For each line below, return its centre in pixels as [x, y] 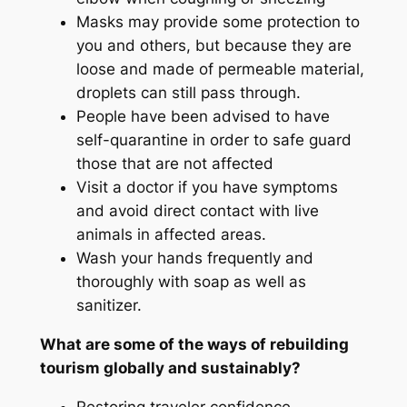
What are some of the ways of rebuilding [194, 345]
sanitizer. [109, 306]
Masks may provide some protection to [218, 22]
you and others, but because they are [213, 46]
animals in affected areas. [171, 235]
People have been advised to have [203, 117]
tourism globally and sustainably [165, 368]
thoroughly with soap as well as [191, 282]
